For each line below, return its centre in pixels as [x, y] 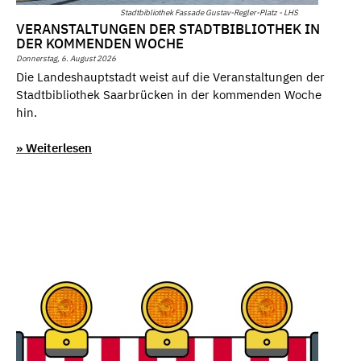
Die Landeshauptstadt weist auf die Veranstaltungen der [170, 77]
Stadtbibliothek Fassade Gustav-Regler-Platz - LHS [209, 12]
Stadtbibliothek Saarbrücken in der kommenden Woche [169, 94]
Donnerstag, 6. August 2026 [66, 59]
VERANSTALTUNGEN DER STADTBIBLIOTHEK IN [168, 29]
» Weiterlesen [54, 148]
